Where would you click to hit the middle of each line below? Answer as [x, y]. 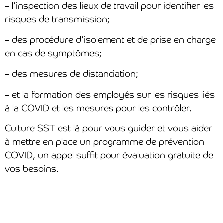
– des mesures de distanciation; [72, 73]
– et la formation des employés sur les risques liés [110, 94]
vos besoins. [32, 168]
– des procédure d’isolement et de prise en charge [110, 39]
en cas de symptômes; [53, 53]
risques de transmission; [57, 18]
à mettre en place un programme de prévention [105, 141]
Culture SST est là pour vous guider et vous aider [109, 128]
